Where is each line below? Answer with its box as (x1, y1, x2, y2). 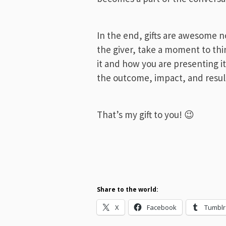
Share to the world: (97, 185, 158, 194)
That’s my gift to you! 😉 (97, 108, 194, 121)
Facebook (147, 203, 177, 212)
